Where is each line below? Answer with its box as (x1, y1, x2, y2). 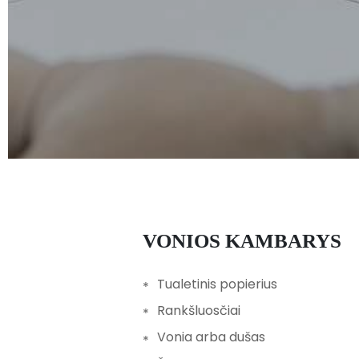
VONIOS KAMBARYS (156, 230, 341, 252)
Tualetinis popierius (157, 275, 277, 293)
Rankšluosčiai (157, 301, 240, 321)
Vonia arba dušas (157, 328, 265, 347)
